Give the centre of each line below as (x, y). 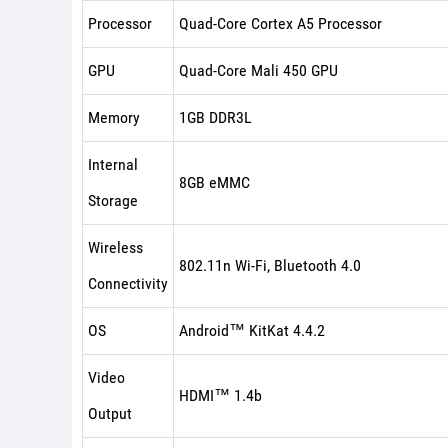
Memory (114, 117)
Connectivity (128, 283)
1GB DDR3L (215, 117)
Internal (113, 164)
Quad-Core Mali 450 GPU (258, 70)
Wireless (115, 247)
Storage (113, 200)
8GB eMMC (214, 182)
